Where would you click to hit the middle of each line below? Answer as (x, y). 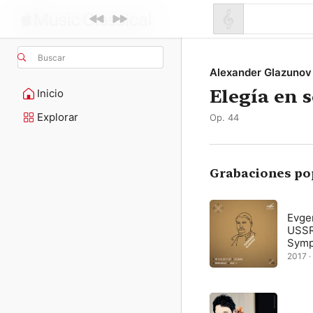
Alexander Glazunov (261, 72)
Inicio (50, 93)
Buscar (51, 57)
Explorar (58, 117)
